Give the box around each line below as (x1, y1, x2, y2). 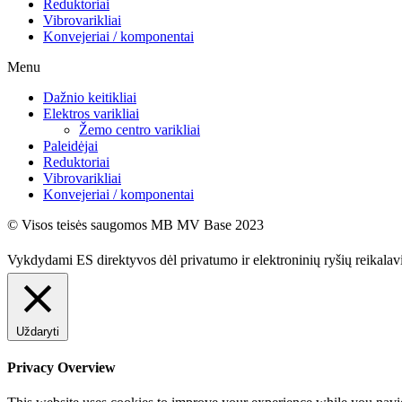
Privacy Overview (7, 360, 116, 376)
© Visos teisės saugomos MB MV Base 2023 (7, 216, 264, 232)
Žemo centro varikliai (79, 121, 200, 137)
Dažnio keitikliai (43, 89, 136, 105)
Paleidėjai (43, 137, 98, 153)
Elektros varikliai (43, 105, 139, 121)
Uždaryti (16, 324, 59, 338)
